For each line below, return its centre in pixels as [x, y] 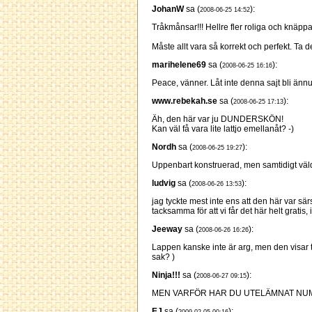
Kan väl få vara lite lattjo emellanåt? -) [223, 129]
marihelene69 [179, 65]
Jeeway [167, 229]
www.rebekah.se [185, 101]
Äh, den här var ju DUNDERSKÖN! [218, 119]
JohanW [168, 9]
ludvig [164, 184]
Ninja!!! [166, 275]
